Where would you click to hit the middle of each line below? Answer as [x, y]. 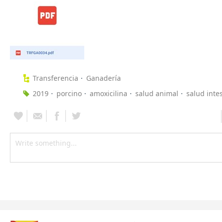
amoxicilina [109, 94]
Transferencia [55, 78]
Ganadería [104, 78]
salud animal [157, 94]
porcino [69, 94]
